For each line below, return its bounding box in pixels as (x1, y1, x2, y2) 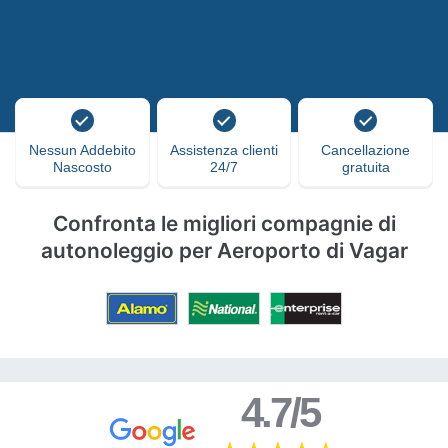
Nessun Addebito (28, 142, 136, 158)
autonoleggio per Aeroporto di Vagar (40, 238, 408, 263)
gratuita (341, 159, 390, 175)
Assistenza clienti (170, 142, 278, 158)
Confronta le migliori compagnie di (52, 211, 396, 236)
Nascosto (52, 159, 112, 175)
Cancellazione (321, 142, 411, 158)
